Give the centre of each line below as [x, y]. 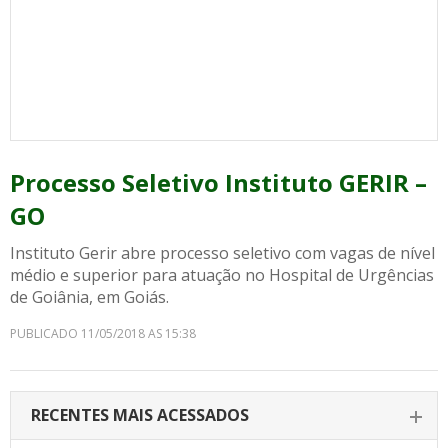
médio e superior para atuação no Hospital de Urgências [222, 275]
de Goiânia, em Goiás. [89, 297]
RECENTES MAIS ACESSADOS [140, 415]
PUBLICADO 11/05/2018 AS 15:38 [103, 333]
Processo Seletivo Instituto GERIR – [218, 182]
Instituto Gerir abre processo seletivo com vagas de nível [222, 253]
